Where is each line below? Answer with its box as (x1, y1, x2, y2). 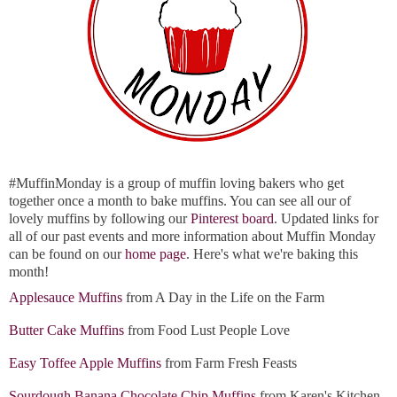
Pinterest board (191, 211, 274, 227)
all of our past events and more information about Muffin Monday (9, 229, 376, 245)
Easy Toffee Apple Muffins (9, 355, 161, 371)
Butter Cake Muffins (9, 323, 124, 339)
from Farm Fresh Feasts (161, 355, 297, 371)
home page (125, 246, 186, 262)
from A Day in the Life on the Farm (122, 290, 324, 306)
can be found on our (9, 246, 125, 262)
